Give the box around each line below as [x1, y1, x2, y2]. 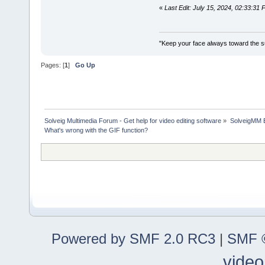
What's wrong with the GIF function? [44, 127, 148, 134]
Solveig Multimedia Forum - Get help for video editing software [44, 117, 222, 125]
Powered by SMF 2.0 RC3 [51, 231, 215, 247]
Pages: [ [41, 61, 64, 69]
